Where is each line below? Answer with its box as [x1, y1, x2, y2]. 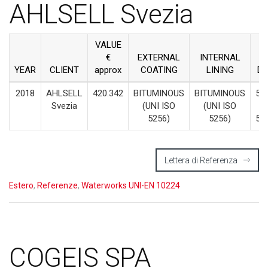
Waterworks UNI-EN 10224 [81, 180, 180, 190]
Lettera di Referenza [165, 155, 237, 165]
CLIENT [50, 64, 79, 75]
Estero [9, 180, 33, 190]
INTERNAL [199, 51, 240, 63]
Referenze [37, 180, 78, 190]
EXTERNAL [138, 51, 180, 63]
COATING [140, 64, 178, 75]
